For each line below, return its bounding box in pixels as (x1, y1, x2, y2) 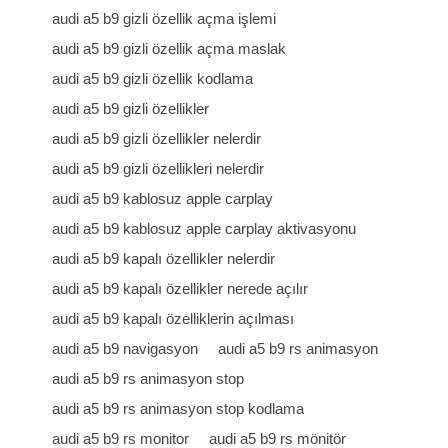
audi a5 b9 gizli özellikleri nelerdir (52, 160, 265, 177)
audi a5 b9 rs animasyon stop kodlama (52, 400, 305, 417)
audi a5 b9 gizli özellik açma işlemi (52, 10, 277, 27)
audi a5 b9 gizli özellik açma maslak (52, 40, 287, 57)
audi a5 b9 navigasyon (52, 340, 199, 357)
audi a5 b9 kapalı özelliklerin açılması (52, 310, 295, 327)
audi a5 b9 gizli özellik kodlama (52, 70, 254, 87)
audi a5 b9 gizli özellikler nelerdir (52, 130, 262, 147)
